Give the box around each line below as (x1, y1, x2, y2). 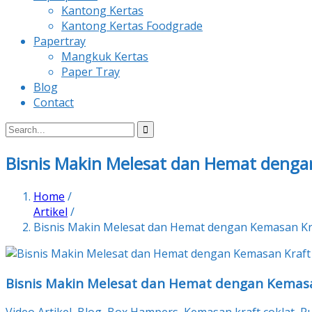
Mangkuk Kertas (61, 49, 148, 64)
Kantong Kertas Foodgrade (61, 18, 203, 33)
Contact (33, 95, 74, 110)
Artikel (33, 203, 68, 219)
